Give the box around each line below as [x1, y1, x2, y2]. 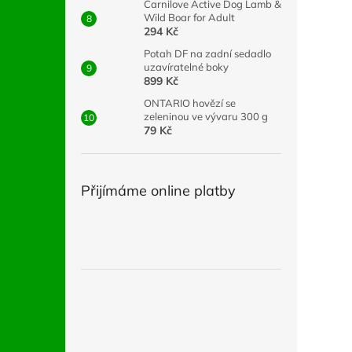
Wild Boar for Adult [144, 11, 235, 24]
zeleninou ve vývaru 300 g [144, 110, 268, 123]
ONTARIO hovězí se [144, 97, 236, 109]
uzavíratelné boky [144, 60, 229, 73]
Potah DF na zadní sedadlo [144, 47, 271, 60]
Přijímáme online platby [81, 181, 236, 200]
